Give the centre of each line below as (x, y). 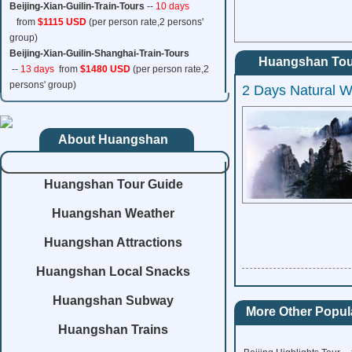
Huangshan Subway (113, 301)
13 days (36, 69)
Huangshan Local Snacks (113, 271)
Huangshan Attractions (113, 242)
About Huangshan (113, 139)
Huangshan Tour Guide (113, 184)
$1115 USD (62, 22)
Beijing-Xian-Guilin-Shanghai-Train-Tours (99, 53)
